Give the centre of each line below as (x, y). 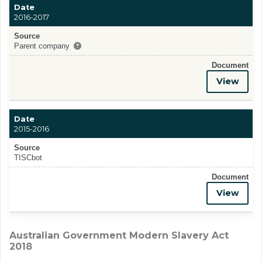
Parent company (42, 46)
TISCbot (28, 157)
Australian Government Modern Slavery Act (119, 236)
